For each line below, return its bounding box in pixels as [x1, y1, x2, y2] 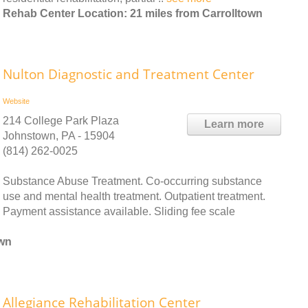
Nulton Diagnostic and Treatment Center [3, 65, 254, 83]
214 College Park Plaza [3, 114, 119, 126]
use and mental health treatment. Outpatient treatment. [3, 190, 265, 202]
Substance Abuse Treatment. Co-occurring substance [3, 175, 262, 187]
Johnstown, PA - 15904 [3, 129, 115, 142]
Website [3, 96, 30, 105]
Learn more [204, 118, 264, 130]
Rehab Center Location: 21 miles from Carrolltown [3, 7, 263, 19]
